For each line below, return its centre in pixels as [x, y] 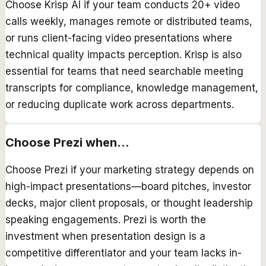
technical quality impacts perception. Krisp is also [123, 55]
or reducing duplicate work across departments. [120, 105]
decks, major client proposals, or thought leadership [129, 203]
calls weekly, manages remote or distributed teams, [129, 22]
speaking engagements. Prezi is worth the [106, 219]
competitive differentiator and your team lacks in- [123, 253]
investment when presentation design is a [105, 236]
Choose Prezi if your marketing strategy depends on [130, 170]
